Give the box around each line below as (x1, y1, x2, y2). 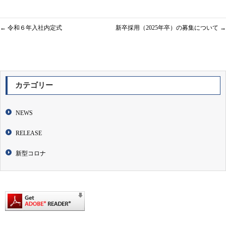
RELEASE (16, 130, 42, 137)
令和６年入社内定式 (6, 24, 62, 32)
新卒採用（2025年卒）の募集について (116, 24, 220, 32)
